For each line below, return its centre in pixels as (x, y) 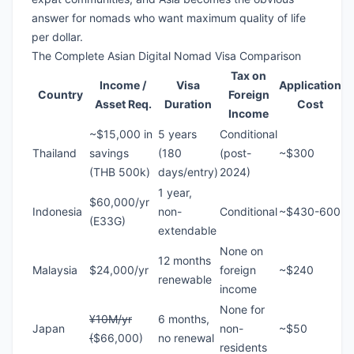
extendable (187, 231)
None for (242, 310)
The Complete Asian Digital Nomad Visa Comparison (166, 56)
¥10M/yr (111, 319)
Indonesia (57, 212)
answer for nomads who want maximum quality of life (169, 18)
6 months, (184, 319)
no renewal (186, 338)
